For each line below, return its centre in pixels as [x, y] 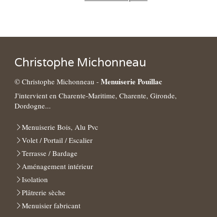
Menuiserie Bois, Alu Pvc [60, 127]
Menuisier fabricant [51, 205]
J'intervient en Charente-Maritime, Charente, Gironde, [96, 95]
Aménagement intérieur [57, 166]
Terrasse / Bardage [50, 153]
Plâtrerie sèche [44, 192]
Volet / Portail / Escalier [57, 140]
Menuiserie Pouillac [132, 81]
